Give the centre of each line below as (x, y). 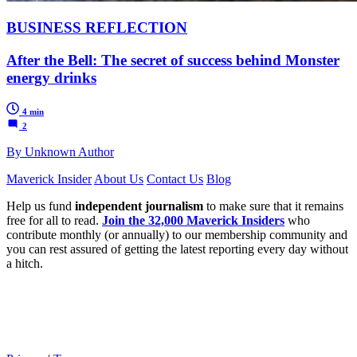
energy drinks (51, 78)
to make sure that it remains (273, 206)
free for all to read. (54, 220)
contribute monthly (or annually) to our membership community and (177, 234)
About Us (119, 178)
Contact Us (175, 178)
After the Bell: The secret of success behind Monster (173, 61)
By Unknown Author (60, 151)
